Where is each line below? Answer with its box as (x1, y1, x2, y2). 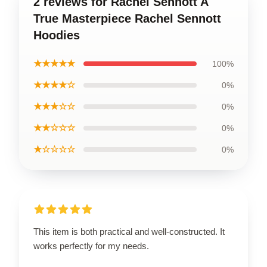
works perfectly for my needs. (33, 241, 149, 251)
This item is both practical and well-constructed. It (33, 226, 225, 237)
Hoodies (33, 29, 80, 42)
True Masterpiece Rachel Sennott (33, 12, 221, 25)
